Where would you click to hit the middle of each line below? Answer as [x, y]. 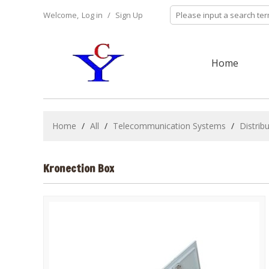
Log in [92, 15]
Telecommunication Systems [169, 126]
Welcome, [61, 15]
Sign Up [129, 15]
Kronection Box [79, 168]
